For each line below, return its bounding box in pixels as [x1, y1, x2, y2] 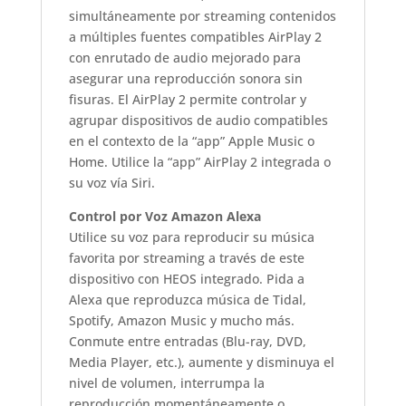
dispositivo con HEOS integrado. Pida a [68, 269, 304, 287]
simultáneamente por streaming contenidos [68, 6, 336, 24]
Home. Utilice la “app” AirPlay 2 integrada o [68, 152, 331, 170]
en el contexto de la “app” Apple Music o [68, 131, 314, 150]
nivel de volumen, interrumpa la [68, 373, 265, 391]
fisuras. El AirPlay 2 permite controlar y [68, 90, 306, 108]
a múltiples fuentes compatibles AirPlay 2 [68, 27, 322, 45]
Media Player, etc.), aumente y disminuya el [68, 353, 334, 371]
